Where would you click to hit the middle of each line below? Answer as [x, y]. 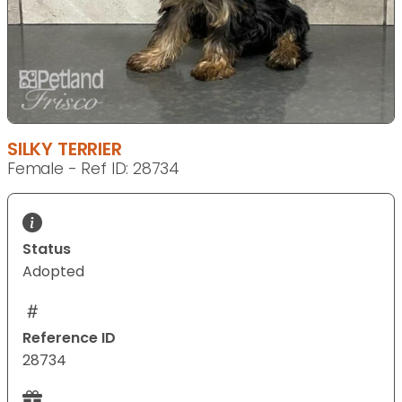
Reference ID [69, 338]
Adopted [53, 272]
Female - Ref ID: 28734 [94, 169]
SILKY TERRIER [65, 149]
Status [47, 249]
